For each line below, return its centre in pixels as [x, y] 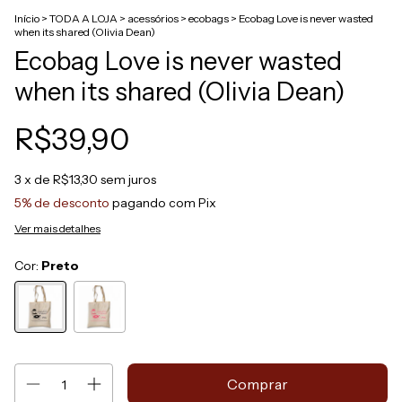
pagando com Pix [163, 203]
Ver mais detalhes [57, 229]
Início [27, 19]
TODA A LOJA [83, 19]
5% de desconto [62, 203]
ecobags [209, 19]
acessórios [153, 19]
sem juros [128, 180]
